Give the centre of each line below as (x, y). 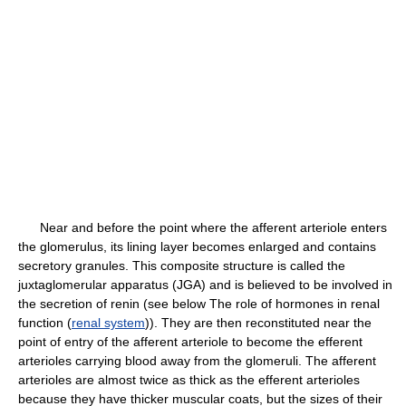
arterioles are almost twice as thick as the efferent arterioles (189, 380)
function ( (45, 323)
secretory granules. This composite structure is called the (182, 266)
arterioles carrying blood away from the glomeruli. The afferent (197, 361)
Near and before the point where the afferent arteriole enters (203, 227)
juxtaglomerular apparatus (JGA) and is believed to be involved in (205, 285)
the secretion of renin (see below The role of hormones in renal (199, 304)
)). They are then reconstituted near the (258, 323)
